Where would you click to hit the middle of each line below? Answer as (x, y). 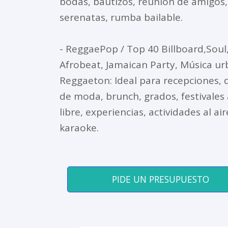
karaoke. (79, 127)
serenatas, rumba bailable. (121, 17)
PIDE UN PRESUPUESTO (160, 179)
